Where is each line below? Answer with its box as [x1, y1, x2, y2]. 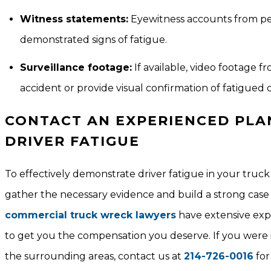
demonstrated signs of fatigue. [20, 34, 167, 45]
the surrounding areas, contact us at [5, 250, 184, 262]
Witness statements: [20, 13, 128, 25]
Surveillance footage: [20, 62, 132, 73]
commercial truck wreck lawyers [5, 209, 176, 221]
